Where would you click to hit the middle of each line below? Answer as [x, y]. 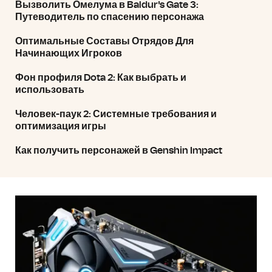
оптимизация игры [61, 126]
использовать [50, 90]
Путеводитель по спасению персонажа [110, 17]
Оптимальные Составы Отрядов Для [104, 41]
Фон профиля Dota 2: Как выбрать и [101, 78]
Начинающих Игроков [69, 53]
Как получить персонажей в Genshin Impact [119, 151]
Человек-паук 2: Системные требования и [116, 114]
